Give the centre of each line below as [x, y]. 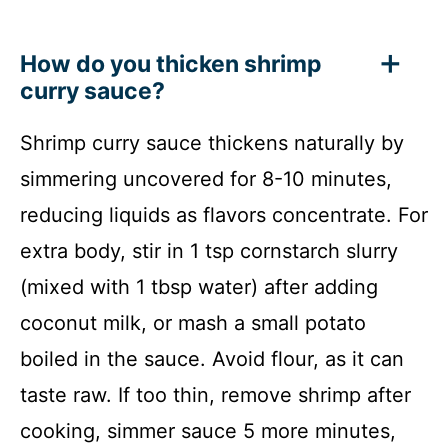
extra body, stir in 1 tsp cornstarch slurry [209, 250]
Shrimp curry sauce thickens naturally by [212, 142]
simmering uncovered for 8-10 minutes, [206, 178]
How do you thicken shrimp [171, 63]
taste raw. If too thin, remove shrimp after [215, 394]
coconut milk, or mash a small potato [193, 322]
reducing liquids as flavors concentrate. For [224, 214]
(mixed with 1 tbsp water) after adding [199, 286]
